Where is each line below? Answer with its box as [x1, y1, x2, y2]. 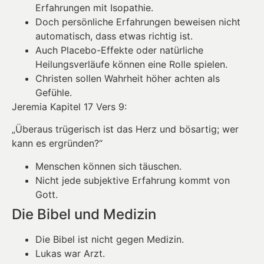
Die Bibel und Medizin [12, 205, 156, 223]
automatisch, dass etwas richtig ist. [35, 30, 193, 42]
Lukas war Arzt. [35, 247, 105, 259]
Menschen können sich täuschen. [35, 160, 181, 172]
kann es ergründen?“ [12, 137, 103, 150]
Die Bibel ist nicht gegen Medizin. [35, 233, 184, 245]
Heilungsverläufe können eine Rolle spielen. [35, 58, 227, 71]
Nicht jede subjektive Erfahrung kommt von [35, 174, 230, 186]
